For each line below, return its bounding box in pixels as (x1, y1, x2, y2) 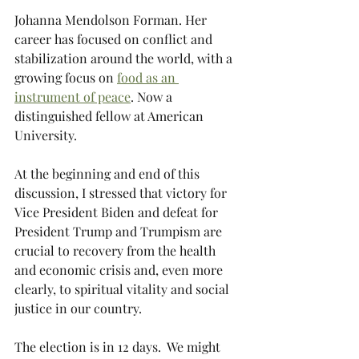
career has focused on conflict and (14, 30, 216, 47)
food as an (117, 69, 179, 86)
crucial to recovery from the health (14, 242, 219, 259)
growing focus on (14, 69, 117, 86)
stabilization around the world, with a (14, 50, 236, 67)
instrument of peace (14, 88, 131, 105)
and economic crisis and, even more (14, 261, 226, 278)
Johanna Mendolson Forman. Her (14, 11, 210, 28)
